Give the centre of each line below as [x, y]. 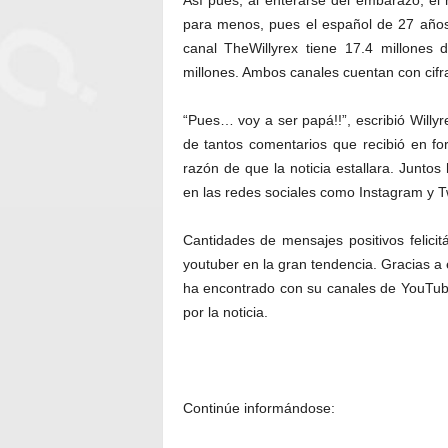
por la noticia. [225, 312]
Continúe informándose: [258, 408]
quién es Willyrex [236, 360]
